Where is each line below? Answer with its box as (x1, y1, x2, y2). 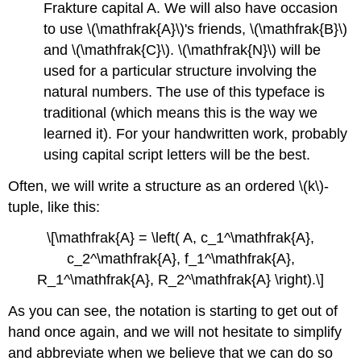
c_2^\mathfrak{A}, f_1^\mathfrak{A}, (66, 251, 295, 268)
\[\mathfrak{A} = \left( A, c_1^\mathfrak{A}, (47, 230, 314, 247)
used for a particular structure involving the (44, 62, 317, 79)
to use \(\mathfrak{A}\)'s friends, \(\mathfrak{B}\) (44, 20, 348, 37)
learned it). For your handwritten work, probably (44, 125, 348, 142)
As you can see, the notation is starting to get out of (8, 303, 338, 320)
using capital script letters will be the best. (44, 146, 311, 163)
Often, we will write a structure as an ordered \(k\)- (8, 177, 330, 194)
